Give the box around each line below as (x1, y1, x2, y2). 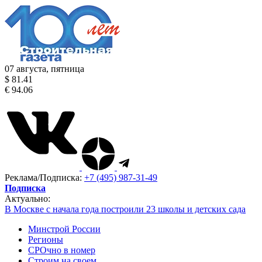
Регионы (28, 235, 63, 244)
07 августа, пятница (5, 64, 84, 74)
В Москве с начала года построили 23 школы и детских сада (5, 204, 246, 214)
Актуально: (5, 194, 50, 204)
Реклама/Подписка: (5, 173, 84, 182)
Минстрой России (28, 224, 101, 234)
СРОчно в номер (28, 245, 95, 255)
